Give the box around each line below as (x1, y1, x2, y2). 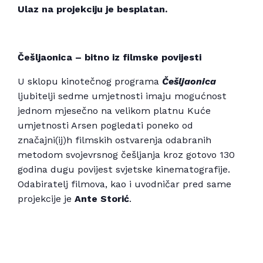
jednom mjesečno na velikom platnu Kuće (18, 105, 211, 117)
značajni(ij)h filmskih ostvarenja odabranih (18, 134, 211, 146)
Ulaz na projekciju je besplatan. (18, 4, 170, 15)
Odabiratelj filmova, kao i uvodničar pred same (18, 178, 231, 190)
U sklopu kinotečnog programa (18, 76, 162, 87)
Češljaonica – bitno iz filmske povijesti (18, 52, 201, 63)
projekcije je (18, 193, 75, 205)
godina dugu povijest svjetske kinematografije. (18, 164, 230, 176)
